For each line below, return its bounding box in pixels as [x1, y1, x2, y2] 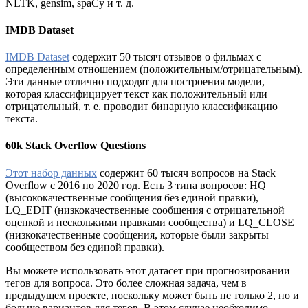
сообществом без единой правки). [5, 241, 164, 253]
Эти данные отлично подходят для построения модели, [5, 76, 265, 88]
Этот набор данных [5, 166, 97, 179]
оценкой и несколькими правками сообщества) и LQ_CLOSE [5, 216, 294, 228]
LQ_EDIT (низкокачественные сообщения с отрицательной [5, 203, 285, 216]
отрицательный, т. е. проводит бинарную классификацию [5, 100, 278, 113]
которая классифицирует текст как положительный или [5, 88, 267, 100]
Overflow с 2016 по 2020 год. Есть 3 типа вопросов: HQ [5, 179, 266, 191]
